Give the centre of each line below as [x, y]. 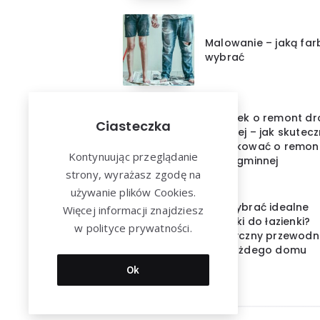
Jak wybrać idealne [257, 207]
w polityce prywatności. [133, 228]
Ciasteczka [133, 126]
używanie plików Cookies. [133, 192]
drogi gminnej [242, 160]
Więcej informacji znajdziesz [133, 210]
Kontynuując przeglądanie [133, 156]
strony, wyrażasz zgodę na [133, 174]
